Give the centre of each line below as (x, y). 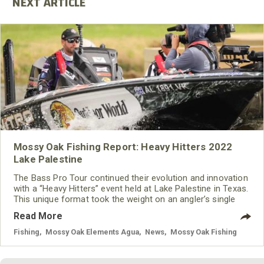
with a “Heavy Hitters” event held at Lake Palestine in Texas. (131, 189)
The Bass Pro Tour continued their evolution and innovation (131, 178)
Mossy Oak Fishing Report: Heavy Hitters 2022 (123, 147)
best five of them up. (55, 221)
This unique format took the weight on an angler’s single (125, 199)
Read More (38, 216)
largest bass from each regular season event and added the (132, 210)
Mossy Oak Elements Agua (92, 232)
